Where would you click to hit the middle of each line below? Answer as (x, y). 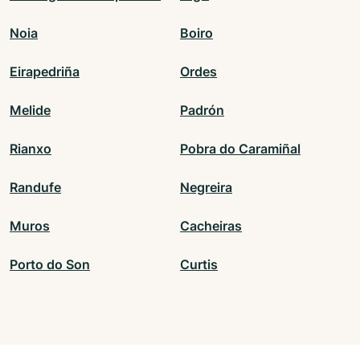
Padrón (202, 110)
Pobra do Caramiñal (240, 149)
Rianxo (31, 149)
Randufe (35, 188)
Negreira (206, 188)
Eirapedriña (45, 72)
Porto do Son (50, 265)
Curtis (199, 265)
